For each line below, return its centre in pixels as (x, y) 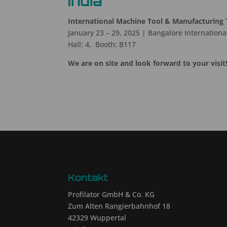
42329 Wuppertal (97, 217)
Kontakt (88, 177)
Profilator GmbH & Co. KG (111, 194)
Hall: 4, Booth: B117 (102, 45)
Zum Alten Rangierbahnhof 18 (119, 206)
